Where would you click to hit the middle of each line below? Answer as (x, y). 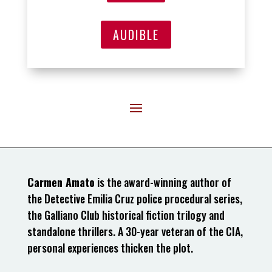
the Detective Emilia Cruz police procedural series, (134, 199)
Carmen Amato (61, 182)
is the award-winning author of (163, 182)
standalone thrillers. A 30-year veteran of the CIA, (135, 232)
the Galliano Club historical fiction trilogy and (126, 215)
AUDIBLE (136, 35)
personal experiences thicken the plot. (110, 248)
